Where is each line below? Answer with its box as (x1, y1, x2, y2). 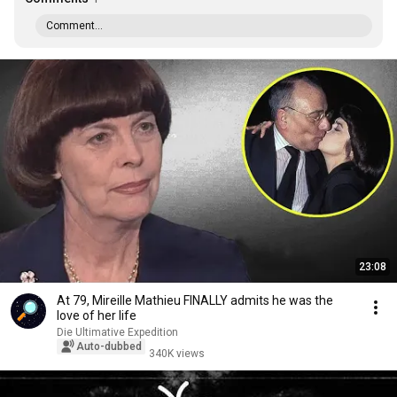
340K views (149, 347, 205, 360)
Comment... (46, 19, 103, 32)
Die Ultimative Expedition (57, 326, 178, 339)
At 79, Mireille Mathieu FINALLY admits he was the (57, 293, 333, 307)
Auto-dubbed (76, 340, 142, 353)
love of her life (57, 308, 136, 323)
